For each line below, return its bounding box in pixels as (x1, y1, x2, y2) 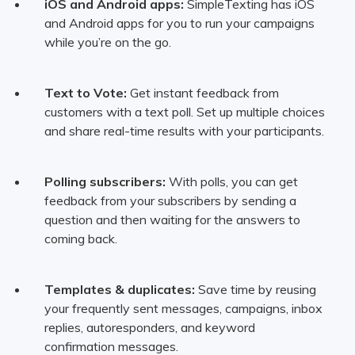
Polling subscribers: (44, 174, 166, 190)
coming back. (44, 231, 117, 247)
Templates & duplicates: (44, 281, 195, 298)
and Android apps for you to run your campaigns (44, 15, 315, 32)
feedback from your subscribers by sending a (44, 193, 296, 209)
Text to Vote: (44, 85, 127, 101)
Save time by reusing (194, 281, 316, 298)
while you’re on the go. (44, 34, 171, 51)
